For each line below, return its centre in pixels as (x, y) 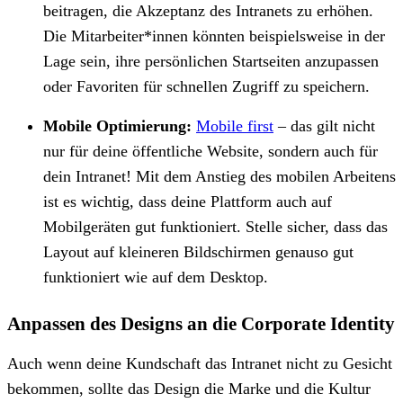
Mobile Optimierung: (120, 125)
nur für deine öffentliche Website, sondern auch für (210, 151)
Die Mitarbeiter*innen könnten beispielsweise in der (214, 36)
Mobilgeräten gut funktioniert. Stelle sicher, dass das (215, 226)
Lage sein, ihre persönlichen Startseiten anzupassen (211, 61)
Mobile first (235, 125)
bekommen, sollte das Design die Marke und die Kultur (189, 388)
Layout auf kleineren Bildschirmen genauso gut (198, 251)
